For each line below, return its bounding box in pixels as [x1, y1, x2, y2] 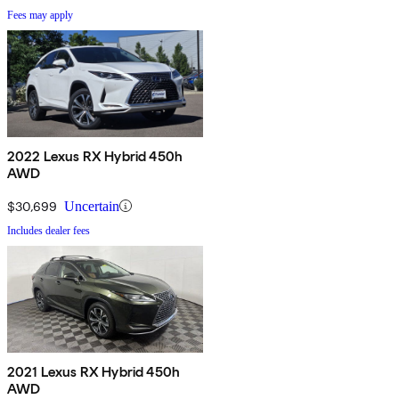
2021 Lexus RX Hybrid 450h [7, 362, 180, 380]
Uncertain [64, 198, 119, 214]
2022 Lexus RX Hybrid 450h [7, 147, 183, 165]
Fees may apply [7, 8, 73, 21]
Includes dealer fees [7, 224, 90, 237]
